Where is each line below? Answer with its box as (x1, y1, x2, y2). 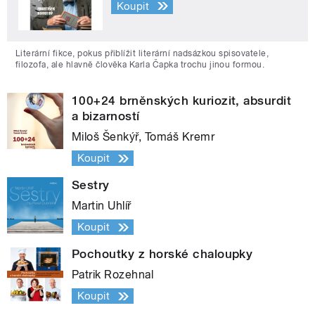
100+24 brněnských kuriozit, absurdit (72, 94, 292, 108)
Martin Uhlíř (72, 199, 131, 213)
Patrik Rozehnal (72, 268, 154, 282)
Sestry (72, 178, 110, 193)
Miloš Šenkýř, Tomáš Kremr (72, 130, 214, 144)
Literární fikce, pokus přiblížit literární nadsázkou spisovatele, (15, 49, 269, 59)
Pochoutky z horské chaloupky (72, 247, 253, 262)
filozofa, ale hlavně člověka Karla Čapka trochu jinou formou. (15, 60, 265, 70)
